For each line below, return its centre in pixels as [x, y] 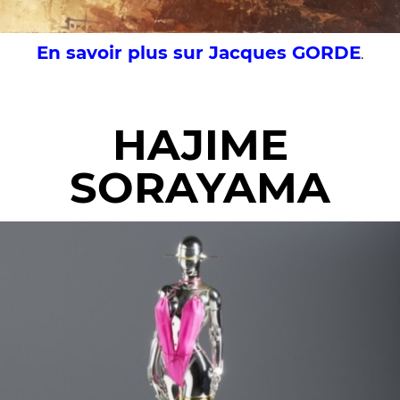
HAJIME [200, 145]
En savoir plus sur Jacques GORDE [199, 53]
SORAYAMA [200, 188]
